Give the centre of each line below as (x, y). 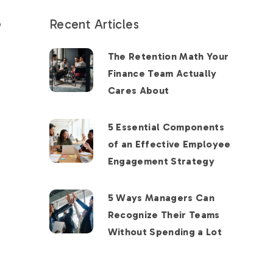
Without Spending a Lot (165, 232)
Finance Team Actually (162, 74)
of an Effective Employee (169, 144)
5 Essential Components (166, 127)
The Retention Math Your (168, 57)
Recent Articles (94, 24)
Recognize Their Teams (164, 215)
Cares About (138, 91)
